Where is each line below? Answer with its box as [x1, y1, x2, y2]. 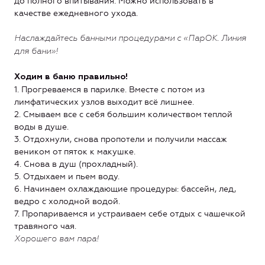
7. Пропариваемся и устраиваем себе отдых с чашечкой [14, 208, 245, 219]
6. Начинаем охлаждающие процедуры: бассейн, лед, [14, 183, 236, 194]
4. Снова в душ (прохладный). [14, 159, 138, 169]
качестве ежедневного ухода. [14, 8, 138, 18]
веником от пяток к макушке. [14, 146, 135, 157]
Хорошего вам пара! [14, 234, 99, 243]
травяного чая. [14, 221, 76, 231]
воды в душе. [14, 121, 69, 132]
